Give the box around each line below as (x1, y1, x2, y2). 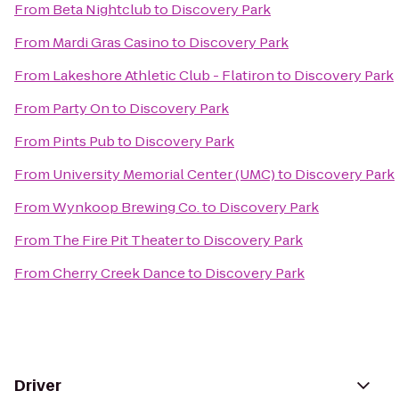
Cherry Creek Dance (53, 264, 185, 282)
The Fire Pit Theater (53, 231, 183, 249)
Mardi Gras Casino (53, 33, 169, 52)
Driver (14, 375, 61, 396)
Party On (53, 99, 110, 118)
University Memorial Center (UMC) (53, 165, 275, 183)
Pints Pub (53, 132, 115, 151)
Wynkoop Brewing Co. (53, 198, 199, 216)
